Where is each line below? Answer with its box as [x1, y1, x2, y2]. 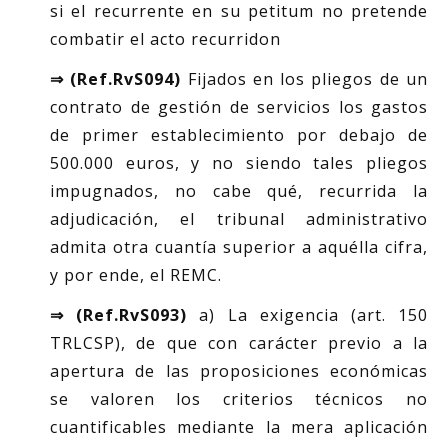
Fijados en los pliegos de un [181, 68, 429, 90]
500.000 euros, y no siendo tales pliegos [50, 152, 428, 174]
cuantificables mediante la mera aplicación [50, 416, 428, 438]
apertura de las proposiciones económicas [50, 360, 428, 382]
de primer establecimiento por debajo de [50, 124, 428, 146]
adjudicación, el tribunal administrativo [50, 208, 428, 230]
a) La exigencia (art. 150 [187, 304, 429, 326]
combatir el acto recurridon [50, 28, 281, 50]
